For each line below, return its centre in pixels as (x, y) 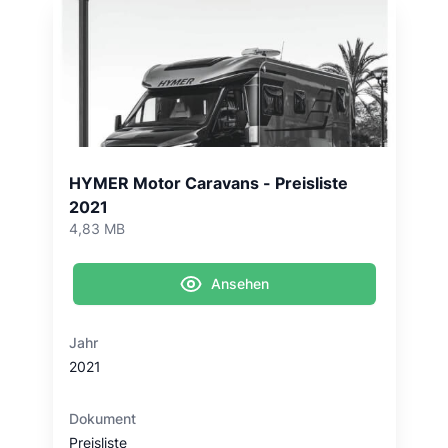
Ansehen (240, 283)
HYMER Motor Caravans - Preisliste (208, 183)
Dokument (102, 418)
